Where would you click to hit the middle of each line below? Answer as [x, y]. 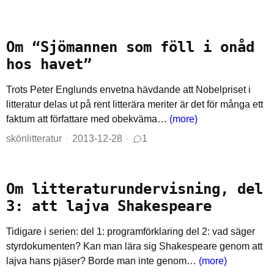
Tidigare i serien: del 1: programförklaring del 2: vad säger [131, 231]
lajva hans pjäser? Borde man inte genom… [102, 261]
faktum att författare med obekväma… [88, 119]
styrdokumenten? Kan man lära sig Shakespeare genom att [134, 246]
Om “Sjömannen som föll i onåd [130, 47]
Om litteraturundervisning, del [135, 189]
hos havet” [49, 64]
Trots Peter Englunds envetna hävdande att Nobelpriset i [128, 90]
